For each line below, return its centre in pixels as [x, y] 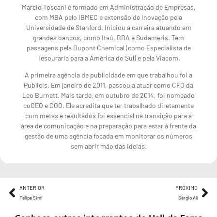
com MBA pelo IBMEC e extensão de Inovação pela [108, 17]
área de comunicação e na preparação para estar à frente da [108, 126]
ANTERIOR [32, 187]
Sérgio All [188, 197]
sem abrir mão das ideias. [108, 146]
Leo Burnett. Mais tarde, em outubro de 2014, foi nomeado [108, 95]
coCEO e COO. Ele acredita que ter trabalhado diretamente [108, 106]
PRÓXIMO [186, 187]
